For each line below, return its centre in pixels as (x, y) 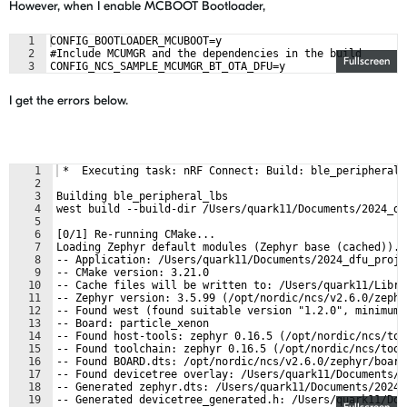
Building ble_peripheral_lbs (142, 196)
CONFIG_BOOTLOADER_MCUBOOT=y (136, 41)
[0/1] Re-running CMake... (136, 234)
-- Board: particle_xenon (133, 323)
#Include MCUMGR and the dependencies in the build (206, 54)
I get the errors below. (69, 100)
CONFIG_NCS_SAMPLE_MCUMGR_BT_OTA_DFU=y (168, 66)
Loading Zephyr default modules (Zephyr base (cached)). (228, 247)
